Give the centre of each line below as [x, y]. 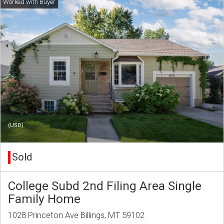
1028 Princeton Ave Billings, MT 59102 [76, 215]
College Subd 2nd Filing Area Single [105, 186]
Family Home [44, 199]
